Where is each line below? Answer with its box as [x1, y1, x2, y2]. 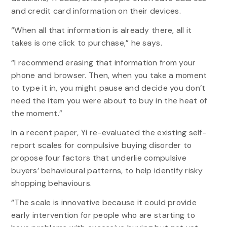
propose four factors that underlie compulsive [11, 152, 186, 163]
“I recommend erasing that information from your [11, 57, 196, 68]
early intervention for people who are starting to [11, 210, 195, 221]
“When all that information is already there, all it [11, 25, 192, 36]
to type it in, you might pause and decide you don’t [11, 82, 206, 93]
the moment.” [11, 107, 67, 119]
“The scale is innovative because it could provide [11, 197, 197, 208]
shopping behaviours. [11, 177, 94, 188]
